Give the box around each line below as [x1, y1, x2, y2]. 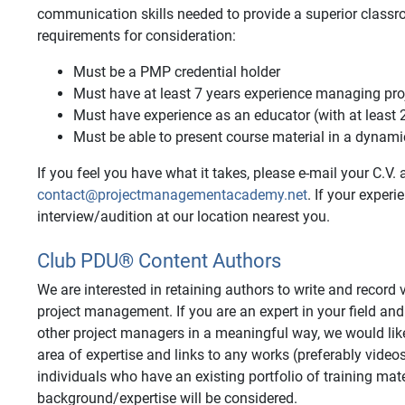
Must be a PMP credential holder [73, 63, 280, 80]
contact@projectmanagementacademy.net [37, 186, 307, 203]
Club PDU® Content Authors [37, 250, 281, 272]
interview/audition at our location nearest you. [37, 208, 330, 225]
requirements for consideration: [37, 27, 236, 44]
